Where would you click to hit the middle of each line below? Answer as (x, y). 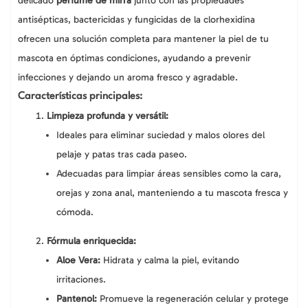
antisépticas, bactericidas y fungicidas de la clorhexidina (136, 20)
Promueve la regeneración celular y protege (193, 299)
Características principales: (80, 97)
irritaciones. (81, 280)
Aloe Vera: (78, 261)
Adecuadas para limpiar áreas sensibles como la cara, (169, 174)
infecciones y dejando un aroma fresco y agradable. (128, 78)
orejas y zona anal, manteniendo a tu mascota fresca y (172, 193)
